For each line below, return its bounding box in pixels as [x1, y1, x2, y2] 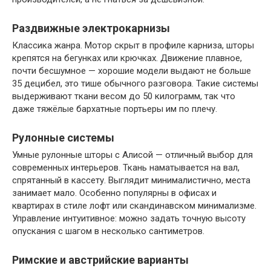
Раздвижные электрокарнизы [12, 22, 170, 34]
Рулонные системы [12, 131, 114, 144]
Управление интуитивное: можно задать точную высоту [12, 213, 246, 224]
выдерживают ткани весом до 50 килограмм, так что [12, 91, 235, 102]
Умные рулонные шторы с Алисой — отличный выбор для [12, 149, 253, 160]
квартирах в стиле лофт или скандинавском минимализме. [12, 200, 256, 211]
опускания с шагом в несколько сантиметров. [12, 226, 204, 237]
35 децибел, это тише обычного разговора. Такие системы [12, 78, 258, 89]
